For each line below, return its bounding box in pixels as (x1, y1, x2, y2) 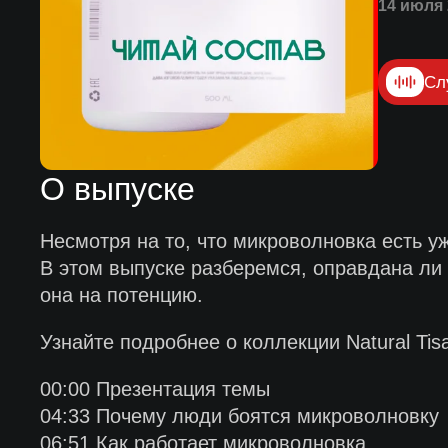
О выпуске (39, 171, 195, 207)
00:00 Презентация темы (39, 378, 270, 400)
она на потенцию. (39, 284, 203, 306)
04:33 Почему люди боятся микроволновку (39, 405, 439, 427)
